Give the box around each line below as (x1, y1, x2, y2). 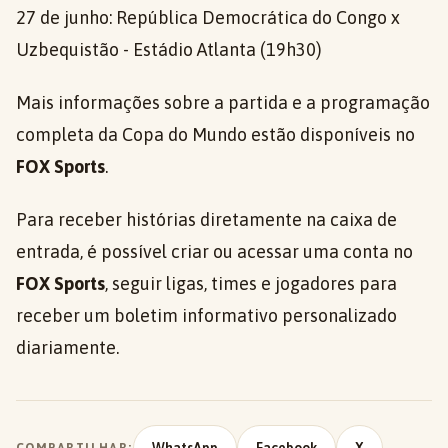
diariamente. (16, 337, 119, 358)
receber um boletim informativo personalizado (16, 305, 397, 326)
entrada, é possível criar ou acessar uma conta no (16, 241, 413, 262)
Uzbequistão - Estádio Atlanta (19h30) (16, 39, 322, 60)
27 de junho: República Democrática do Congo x (16, 7, 400, 28)
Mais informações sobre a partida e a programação (16, 92, 430, 113)
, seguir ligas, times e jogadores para (105, 273, 397, 294)
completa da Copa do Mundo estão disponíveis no (16, 124, 415, 145)
